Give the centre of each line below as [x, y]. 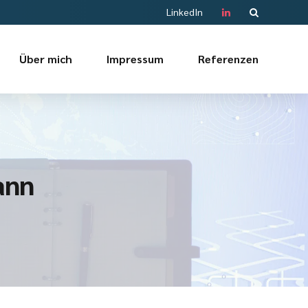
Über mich [46, 59]
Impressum [135, 59]
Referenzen [228, 59]
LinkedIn [185, 12]
